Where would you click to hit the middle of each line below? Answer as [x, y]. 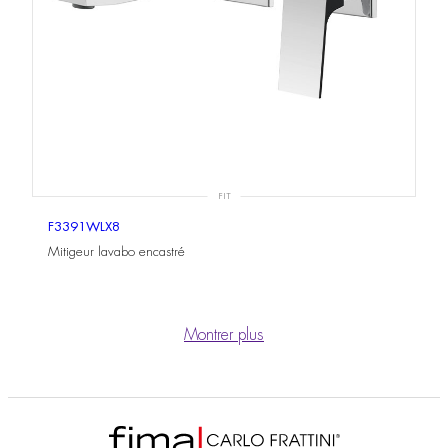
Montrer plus [224, 335]
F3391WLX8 [84, 226]
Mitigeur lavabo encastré [116, 251]
